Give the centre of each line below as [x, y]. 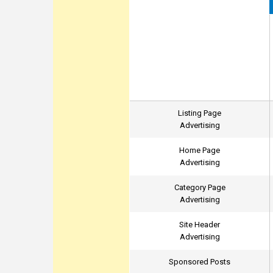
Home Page [200, 150]
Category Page [200, 187]
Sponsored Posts [200, 262]
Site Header [200, 225]
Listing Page [200, 113]
